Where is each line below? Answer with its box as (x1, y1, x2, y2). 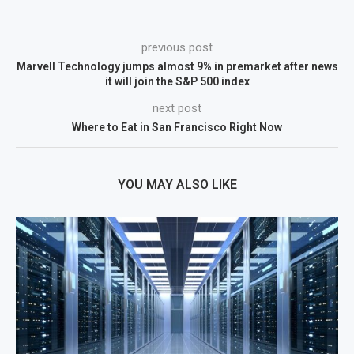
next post (153, 100, 201, 115)
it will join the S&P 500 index (104, 74, 250, 88)
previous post (141, 40, 213, 55)
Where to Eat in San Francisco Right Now (72, 120, 282, 134)
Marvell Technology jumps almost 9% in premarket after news (16, 59, 338, 73)
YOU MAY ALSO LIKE (117, 176, 237, 192)
